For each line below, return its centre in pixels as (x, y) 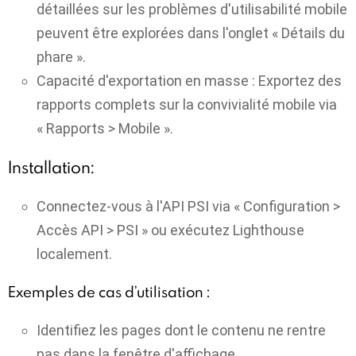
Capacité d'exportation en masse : (146, 80)
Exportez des (298, 80)
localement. (74, 253)
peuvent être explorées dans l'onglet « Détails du (191, 33)
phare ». (61, 56)
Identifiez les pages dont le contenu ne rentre (181, 330)
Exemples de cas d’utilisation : (109, 292)
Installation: (51, 167)
